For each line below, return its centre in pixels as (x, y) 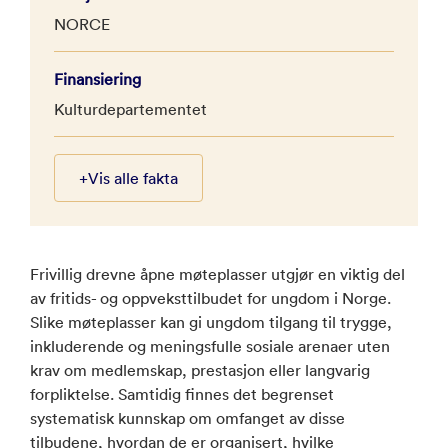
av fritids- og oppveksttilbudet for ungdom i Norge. (210, 297)
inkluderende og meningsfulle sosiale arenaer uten (210, 345)
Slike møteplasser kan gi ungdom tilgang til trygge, (211, 321)
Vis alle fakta (133, 177)
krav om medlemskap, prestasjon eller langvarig (200, 369)
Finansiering (97, 78)
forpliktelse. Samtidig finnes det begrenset (182, 393)
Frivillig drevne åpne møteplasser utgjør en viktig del (217, 273)
